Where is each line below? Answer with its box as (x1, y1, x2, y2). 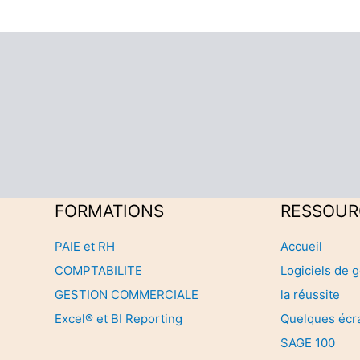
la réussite (280, 287, 340, 303)
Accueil (280, 239, 322, 255)
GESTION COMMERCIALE (55, 287, 198, 303)
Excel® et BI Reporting (55, 311, 182, 327)
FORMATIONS (55, 200, 164, 221)
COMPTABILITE (55, 263, 142, 279)
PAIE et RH (55, 239, 115, 255)
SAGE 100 (280, 335, 335, 351)
